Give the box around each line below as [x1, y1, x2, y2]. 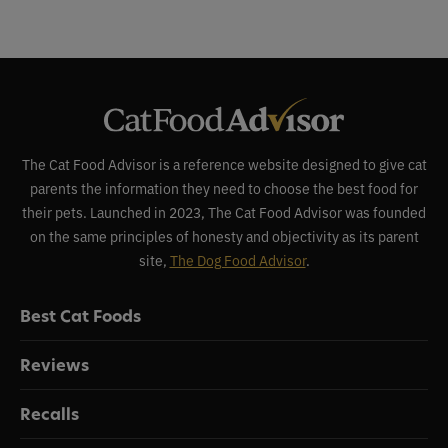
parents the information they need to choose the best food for [30, 178, 418, 198]
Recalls [20, 403, 79, 426]
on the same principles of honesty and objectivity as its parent [29, 226, 419, 246]
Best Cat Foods [20, 305, 141, 328]
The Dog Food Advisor [169, 250, 306, 270]
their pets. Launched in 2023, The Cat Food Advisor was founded [22, 202, 426, 222]
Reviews [20, 354, 89, 377]
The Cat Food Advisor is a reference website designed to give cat [21, 154, 427, 174]
